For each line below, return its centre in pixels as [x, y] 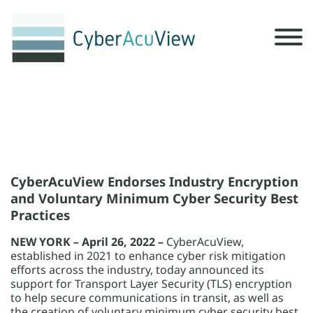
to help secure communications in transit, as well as [147, 298]
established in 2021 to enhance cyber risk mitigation [148, 256]
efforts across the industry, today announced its [137, 270]
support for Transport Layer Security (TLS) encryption [151, 284]
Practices [40, 215]
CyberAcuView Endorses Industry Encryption [154, 181]
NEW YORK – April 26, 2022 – [87, 242]
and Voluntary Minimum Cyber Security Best [154, 198]
